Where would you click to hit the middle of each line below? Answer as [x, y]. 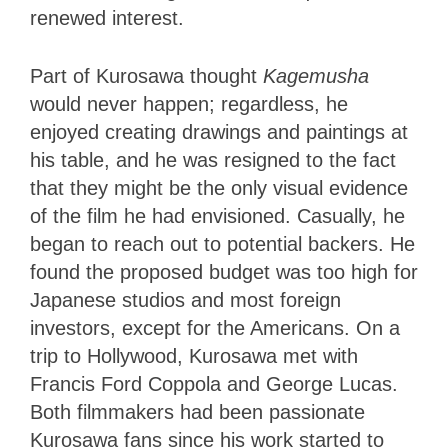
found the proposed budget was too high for [224, 271]
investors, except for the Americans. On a [215, 327]
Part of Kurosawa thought [146, 75]
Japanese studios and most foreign [185, 299]
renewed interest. [110, 17]
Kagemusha [316, 75]
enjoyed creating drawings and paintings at [219, 131]
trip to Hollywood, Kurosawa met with [194, 355]
